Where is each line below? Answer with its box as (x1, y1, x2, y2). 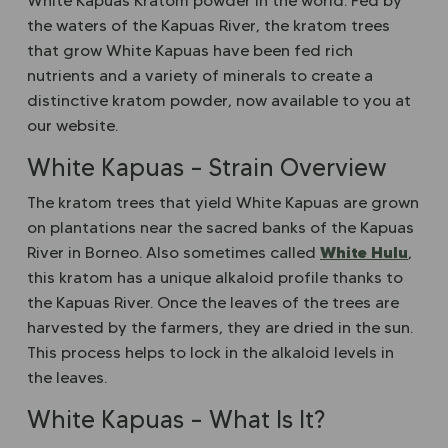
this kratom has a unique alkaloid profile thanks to (27, 268, 403, 287)
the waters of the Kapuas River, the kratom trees (27, 16, 390, 35)
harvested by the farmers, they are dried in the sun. (27, 318, 413, 337)
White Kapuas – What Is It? (27, 405, 325, 434)
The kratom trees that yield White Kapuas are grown (27, 193, 419, 212)
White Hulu (320, 242, 408, 262)
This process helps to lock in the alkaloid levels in (27, 343, 394, 362)
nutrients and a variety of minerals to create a (27, 66, 373, 85)
